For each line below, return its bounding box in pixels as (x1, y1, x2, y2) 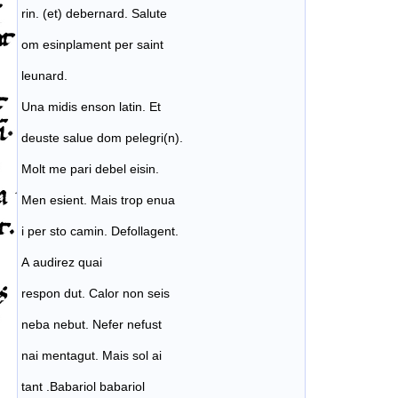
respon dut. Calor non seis (21, 286, 170, 301)
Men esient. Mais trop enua (21, 193, 175, 208)
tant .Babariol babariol (21, 379, 145, 394)
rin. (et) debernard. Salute (21, 6, 167, 21)
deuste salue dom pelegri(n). (21, 131, 183, 146)
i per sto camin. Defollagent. (21, 224, 179, 239)
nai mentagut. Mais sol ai (21, 348, 162, 363)
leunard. (21, 68, 68, 84)
